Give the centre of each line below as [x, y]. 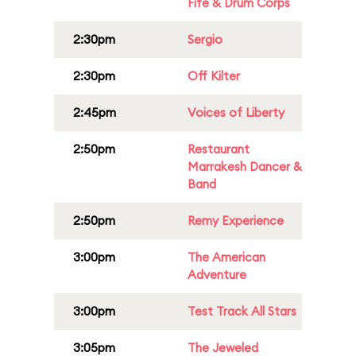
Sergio [205, 39]
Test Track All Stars [242, 311]
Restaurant [219, 149]
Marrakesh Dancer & [245, 166]
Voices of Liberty [236, 112]
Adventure [217, 275]
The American [226, 257]
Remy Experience [236, 221]
